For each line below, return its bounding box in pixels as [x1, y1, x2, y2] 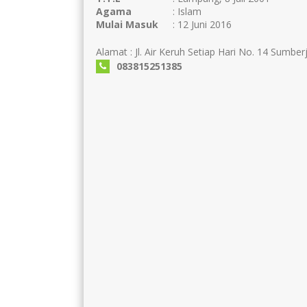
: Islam [173, 4, 201, 18]
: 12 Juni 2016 [173, 17, 232, 31]
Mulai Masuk [96, 17, 158, 31]
